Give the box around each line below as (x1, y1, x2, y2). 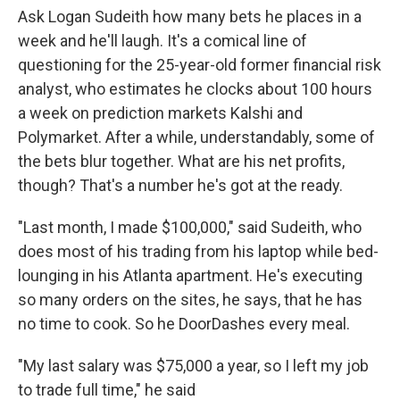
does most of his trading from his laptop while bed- (18, 242, 379, 261)
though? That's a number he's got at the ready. (18, 176, 343, 195)
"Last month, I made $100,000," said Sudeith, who (18, 218, 362, 237)
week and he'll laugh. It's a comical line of (18, 31, 307, 50)
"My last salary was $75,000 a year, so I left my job (18, 356, 369, 375)
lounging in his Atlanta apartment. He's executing (18, 266, 362, 285)
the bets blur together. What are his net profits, (18, 152, 345, 171)
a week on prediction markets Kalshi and (18, 104, 303, 122)
